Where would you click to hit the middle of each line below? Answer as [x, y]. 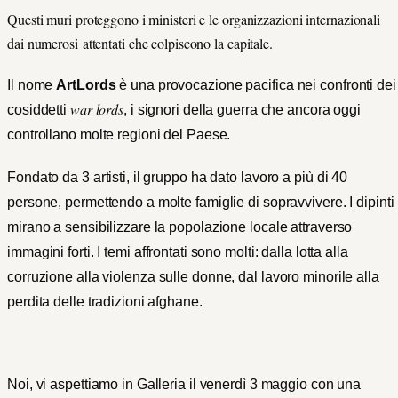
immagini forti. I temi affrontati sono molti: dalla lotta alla [178, 251]
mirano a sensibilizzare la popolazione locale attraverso [180, 227]
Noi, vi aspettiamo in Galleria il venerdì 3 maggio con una [184, 384]
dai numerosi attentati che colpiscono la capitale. [142, 44]
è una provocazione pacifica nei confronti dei [256, 85]
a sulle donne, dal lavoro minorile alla [263, 276]
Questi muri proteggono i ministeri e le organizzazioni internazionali [194, 20]
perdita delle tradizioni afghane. [105, 301]
